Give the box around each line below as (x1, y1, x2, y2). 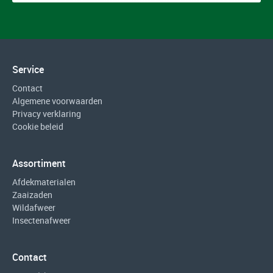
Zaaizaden (12, 188, 52, 200)
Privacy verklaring (12, 107, 81, 119)
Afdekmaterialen (12, 175, 76, 188)
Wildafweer (12, 201, 55, 213)
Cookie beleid (12, 120, 63, 132)
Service (12, 62, 44, 76)
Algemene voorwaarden (12, 94, 102, 107)
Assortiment (12, 156, 66, 170)
